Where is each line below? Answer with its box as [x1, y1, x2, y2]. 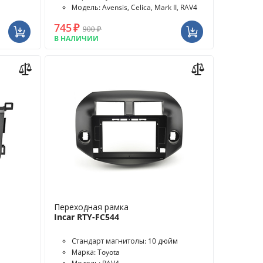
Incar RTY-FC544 [54, 211, 120, 222]
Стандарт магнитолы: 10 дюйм [72, 236, 178, 246]
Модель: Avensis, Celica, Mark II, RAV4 [72, 2, 198, 12]
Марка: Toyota [72, 247, 120, 257]
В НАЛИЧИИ [54, 33, 99, 43]
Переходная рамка [54, 201, 129, 213]
